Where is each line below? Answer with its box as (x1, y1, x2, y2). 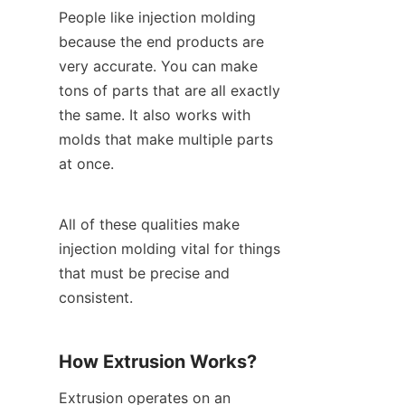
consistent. (59, 288, 133, 307)
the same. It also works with (59, 106, 250, 125)
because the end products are (59, 33, 264, 52)
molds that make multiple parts (59, 130, 273, 149)
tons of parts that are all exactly (59, 81, 280, 100)
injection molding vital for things (59, 240, 280, 259)
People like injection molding (59, 8, 256, 27)
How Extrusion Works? (59, 351, 257, 373)
